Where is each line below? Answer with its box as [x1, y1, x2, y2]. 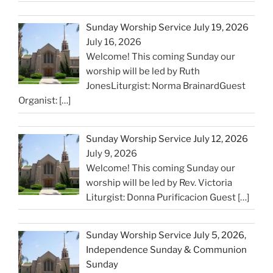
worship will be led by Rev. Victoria [86, 177, 233, 188]
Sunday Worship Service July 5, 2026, [86, 230, 247, 241]
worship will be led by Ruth [86, 66, 200, 77]
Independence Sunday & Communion [86, 244, 247, 256]
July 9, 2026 [86, 147, 138, 159]
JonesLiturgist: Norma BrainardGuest [86, 80, 246, 92]
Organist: [18, 95, 59, 107]
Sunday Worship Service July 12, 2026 [86, 133, 249, 144]
